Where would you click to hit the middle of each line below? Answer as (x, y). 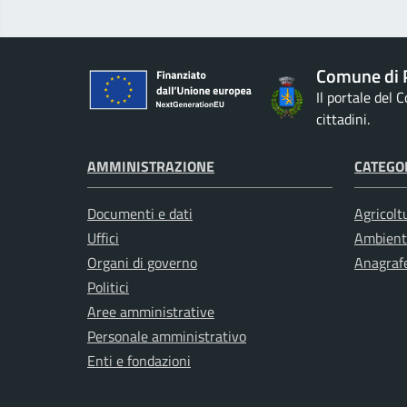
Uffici (103, 238)
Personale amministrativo (167, 337)
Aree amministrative (151, 312)
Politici (108, 288)
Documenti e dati (140, 214)
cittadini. (343, 119)
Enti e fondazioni (139, 361)
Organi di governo (142, 263)
